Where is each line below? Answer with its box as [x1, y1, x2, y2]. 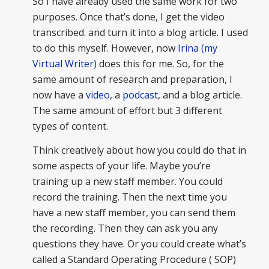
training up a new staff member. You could [32, 175, 223, 189]
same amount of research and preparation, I [32, 73, 232, 86]
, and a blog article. [157, 88, 242, 102]
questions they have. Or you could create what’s [32, 237, 246, 251]
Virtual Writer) [32, 57, 97, 71]
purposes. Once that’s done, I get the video [32, 10, 225, 24]
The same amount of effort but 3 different [32, 104, 222, 118]
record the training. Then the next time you [32, 190, 227, 204]
